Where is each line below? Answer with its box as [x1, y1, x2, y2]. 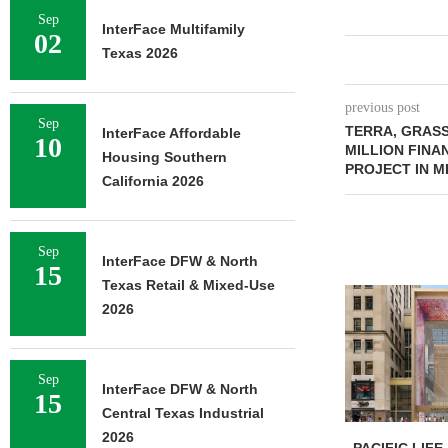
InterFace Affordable [102, 125, 241, 141]
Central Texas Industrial [102, 405, 264, 421]
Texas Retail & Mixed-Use [102, 277, 275, 293]
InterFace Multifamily [102, 21, 245, 37]
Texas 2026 [102, 45, 178, 61]
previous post [344, 100, 420, 115]
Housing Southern [102, 149, 227, 165]
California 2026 [102, 173, 204, 189]
